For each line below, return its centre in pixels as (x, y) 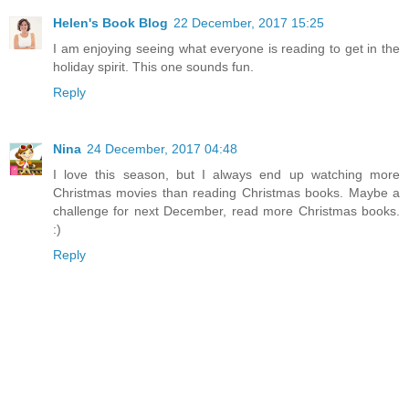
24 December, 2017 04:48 (162, 149)
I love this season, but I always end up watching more (226, 175)
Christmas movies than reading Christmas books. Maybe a (226, 193)
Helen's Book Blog (110, 23)
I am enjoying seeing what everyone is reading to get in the (226, 49)
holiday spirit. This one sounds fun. (153, 67)
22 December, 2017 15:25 (249, 23)
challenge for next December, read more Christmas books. (226, 211)
